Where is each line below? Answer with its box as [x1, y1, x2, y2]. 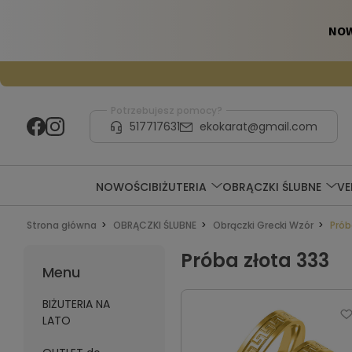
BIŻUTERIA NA [42, 296, 110, 312]
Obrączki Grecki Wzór [212, 218, 313, 232]
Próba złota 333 [180, 247, 329, 273]
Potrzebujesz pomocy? [110, 104, 222, 117]
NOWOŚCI [95, 178, 152, 195]
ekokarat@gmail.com [199, 118, 317, 134]
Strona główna [26, 218, 97, 232]
